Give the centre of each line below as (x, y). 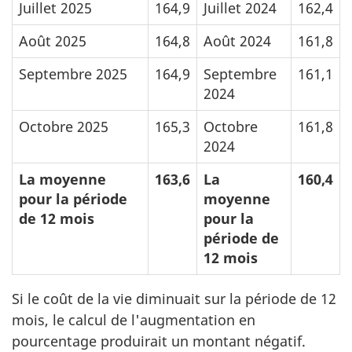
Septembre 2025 (73, 74)
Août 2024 (237, 41)
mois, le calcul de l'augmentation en (134, 320)
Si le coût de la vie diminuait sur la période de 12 (174, 299)
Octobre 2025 (64, 126)
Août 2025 (53, 41)
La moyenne (62, 179)
